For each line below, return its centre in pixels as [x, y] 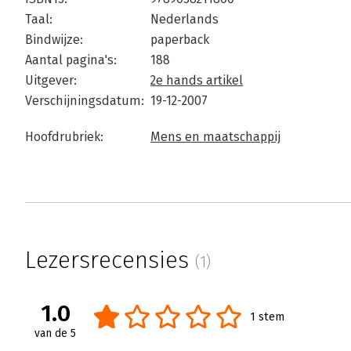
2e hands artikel [197, 80]
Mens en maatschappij [215, 137]
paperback [180, 40]
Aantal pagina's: [71, 60]
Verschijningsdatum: [85, 101]
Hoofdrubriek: [64, 137]
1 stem [267, 317]
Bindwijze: [54, 40]
